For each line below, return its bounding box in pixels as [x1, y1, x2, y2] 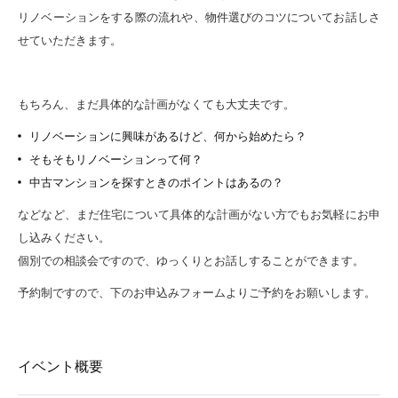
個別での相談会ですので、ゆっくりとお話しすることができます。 [18, 253, 364, 267]
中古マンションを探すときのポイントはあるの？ [29, 175, 283, 189]
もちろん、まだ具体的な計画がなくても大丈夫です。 [18, 97, 295, 111]
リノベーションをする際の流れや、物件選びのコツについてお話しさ [18, 10, 380, 24]
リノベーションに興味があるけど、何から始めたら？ [29, 129, 306, 143]
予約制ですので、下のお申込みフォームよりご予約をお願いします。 [18, 285, 376, 299]
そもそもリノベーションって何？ [29, 152, 203, 166]
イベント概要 [18, 358, 103, 374]
